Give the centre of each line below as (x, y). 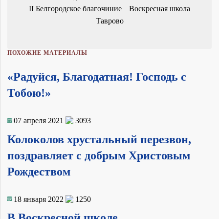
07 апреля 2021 (39, 120)
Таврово (109, 21)
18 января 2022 (39, 199)
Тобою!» (29, 93)
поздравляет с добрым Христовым (99, 155)
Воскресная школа (160, 8)
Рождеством (39, 171)
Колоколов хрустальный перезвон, (99, 139)
